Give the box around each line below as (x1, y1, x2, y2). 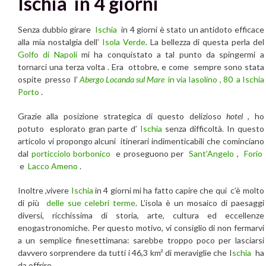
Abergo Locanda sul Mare (80, 74, 165, 85)
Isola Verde (102, 37, 145, 47)
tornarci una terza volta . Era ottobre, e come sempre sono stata (18, 62, 264, 72)
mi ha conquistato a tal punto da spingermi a (77, 49, 264, 60)
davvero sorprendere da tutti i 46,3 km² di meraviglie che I (18, 248, 232, 258)
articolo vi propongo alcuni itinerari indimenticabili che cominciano (18, 136, 264, 147)
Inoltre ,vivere (18, 185, 71, 196)
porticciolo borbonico (31, 148, 111, 159)
